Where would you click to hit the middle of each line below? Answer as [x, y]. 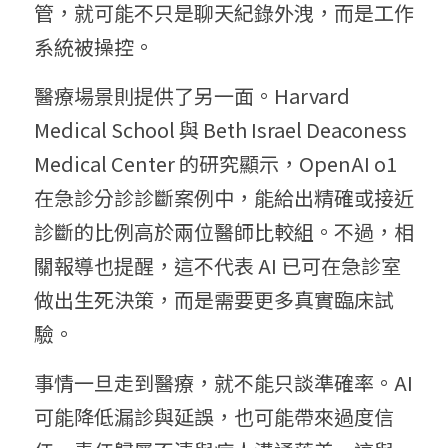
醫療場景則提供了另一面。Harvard [192, 96]
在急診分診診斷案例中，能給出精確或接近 [224, 198]
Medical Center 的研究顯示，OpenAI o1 [215, 164]
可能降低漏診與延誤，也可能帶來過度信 [214, 417]
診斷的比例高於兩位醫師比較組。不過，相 [224, 232]
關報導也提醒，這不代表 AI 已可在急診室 [217, 266]
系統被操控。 [94, 47]
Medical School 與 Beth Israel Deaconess [220, 130]
